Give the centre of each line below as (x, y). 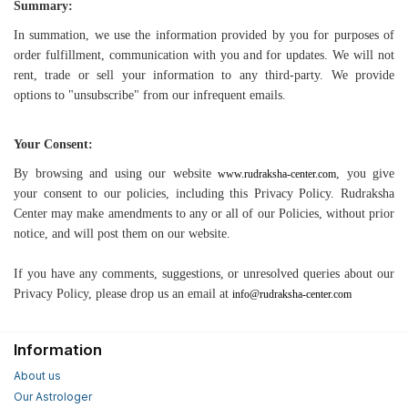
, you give (365, 174)
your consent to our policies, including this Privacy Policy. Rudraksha (204, 194)
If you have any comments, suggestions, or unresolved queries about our (204, 274)
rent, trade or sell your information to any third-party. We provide (204, 76)
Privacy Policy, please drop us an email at (123, 294)
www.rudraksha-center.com (277, 174)
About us (37, 376)
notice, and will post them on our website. (122, 234)
